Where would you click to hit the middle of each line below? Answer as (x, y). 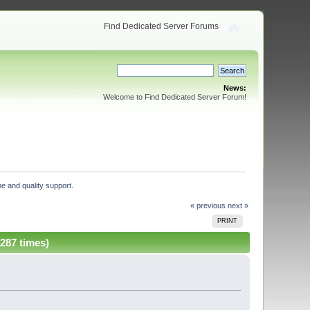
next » (238, 205)
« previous (208, 205)
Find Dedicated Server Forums (161, 26)
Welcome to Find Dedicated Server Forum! (174, 97)
